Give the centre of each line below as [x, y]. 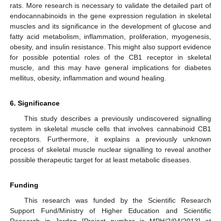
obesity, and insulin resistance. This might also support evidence [110, 47]
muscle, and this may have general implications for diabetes [110, 67]
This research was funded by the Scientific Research [117, 200]
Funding [24, 185]
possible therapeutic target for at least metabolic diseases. [101, 160]
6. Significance [35, 103]
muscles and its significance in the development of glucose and [110, 26]
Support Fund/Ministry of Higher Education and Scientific [110, 210]
